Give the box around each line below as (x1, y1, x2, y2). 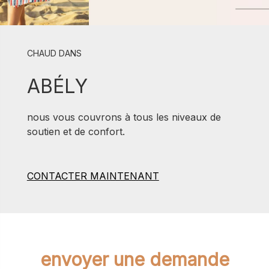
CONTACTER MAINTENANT (26, 169, 159, 182)
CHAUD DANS (26, 48, 82, 59)
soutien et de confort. (26, 125, 125, 138)
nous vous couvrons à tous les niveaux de (26, 110, 221, 123)
